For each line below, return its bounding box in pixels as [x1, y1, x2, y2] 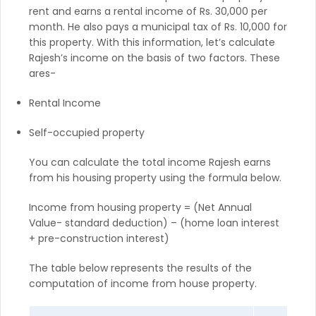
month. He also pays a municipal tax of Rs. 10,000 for [29, 19, 287, 34]
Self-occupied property [29, 125, 145, 140]
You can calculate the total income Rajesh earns [29, 154, 271, 169]
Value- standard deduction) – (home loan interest [29, 215, 279, 230]
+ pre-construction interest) [29, 231, 169, 245]
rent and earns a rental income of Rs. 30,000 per [29, 4, 267, 18]
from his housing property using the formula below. [29, 170, 284, 185]
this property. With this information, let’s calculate [29, 35, 275, 49]
